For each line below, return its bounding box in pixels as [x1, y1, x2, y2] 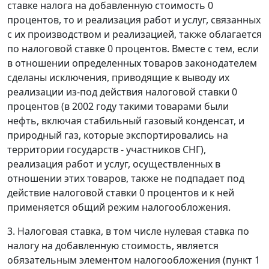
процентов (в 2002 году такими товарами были [7, 100, 229, 113]
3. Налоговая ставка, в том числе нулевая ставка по [7, 225, 249, 238]
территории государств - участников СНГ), [7, 143, 206, 157]
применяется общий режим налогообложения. [7, 201, 231, 214]
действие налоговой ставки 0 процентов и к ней [7, 186, 234, 200]
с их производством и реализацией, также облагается [7, 28, 262, 41]
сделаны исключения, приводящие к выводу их [7, 71, 229, 85]
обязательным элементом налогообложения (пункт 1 [7, 253, 260, 267]
